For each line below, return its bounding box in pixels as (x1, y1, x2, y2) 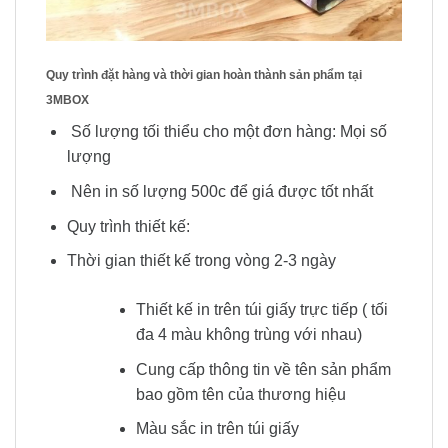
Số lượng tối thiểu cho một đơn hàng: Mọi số (66, 123, 387, 141)
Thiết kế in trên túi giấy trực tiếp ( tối (135, 301, 388, 319)
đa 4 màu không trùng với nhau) (135, 326, 362, 344)
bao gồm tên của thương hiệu (135, 385, 346, 403)
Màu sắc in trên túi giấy (135, 420, 299, 438)
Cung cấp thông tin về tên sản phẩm (135, 360, 391, 378)
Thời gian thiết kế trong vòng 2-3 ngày (66, 252, 336, 270)
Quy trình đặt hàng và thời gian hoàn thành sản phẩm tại (46, 68, 362, 83)
